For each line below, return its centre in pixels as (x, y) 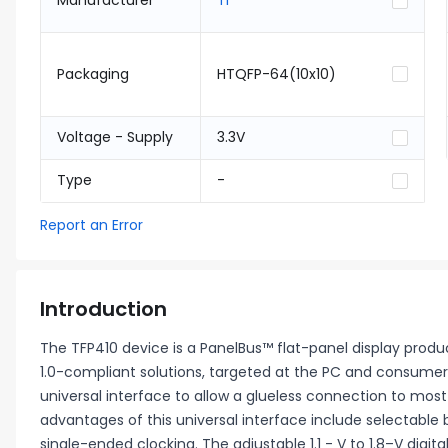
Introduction (103, 309)
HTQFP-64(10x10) (276, 74)
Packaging (93, 74)
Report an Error (91, 225)
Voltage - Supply (115, 137)
